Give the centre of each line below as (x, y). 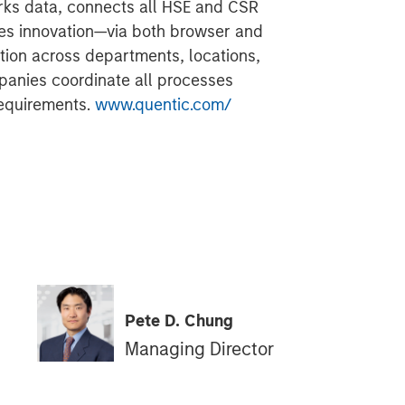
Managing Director (199, 348)
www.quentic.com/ (163, 105)
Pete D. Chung (179, 320)
